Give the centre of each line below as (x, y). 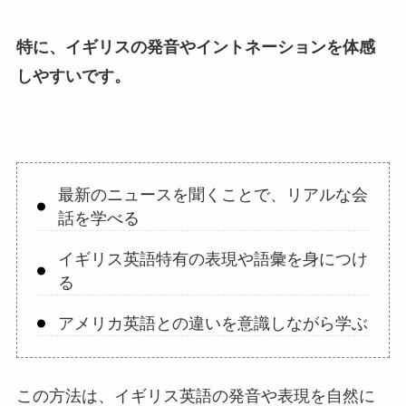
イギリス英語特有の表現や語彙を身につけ (213, 260)
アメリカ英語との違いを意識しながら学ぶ (213, 324)
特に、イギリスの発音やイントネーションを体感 (195, 48)
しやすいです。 (73, 77)
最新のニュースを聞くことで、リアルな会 (213, 195)
